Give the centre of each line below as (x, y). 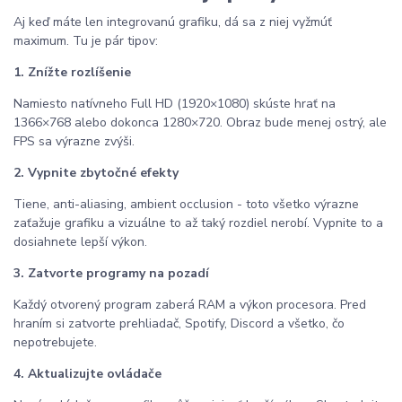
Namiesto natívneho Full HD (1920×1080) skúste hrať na (175, 103)
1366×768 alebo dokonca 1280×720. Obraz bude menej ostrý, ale (200, 122)
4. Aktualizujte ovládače (87, 373)
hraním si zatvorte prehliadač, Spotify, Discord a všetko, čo (179, 323)
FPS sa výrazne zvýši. (74, 141)
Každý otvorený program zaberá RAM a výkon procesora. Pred (190, 304)
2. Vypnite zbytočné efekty (96, 172)
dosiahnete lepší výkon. (80, 241)
